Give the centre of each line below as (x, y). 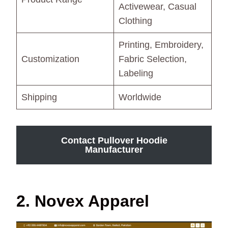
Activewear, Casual (158, 7)
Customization (50, 59)
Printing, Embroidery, (161, 45)
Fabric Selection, (153, 59)
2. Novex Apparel (83, 201)
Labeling (136, 74)
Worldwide (140, 97)
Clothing (135, 21)
